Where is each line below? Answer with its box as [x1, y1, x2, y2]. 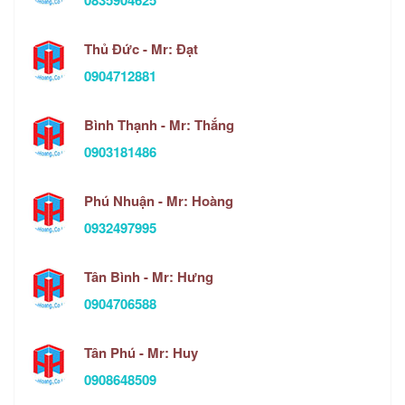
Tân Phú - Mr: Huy [84, 343, 198, 363]
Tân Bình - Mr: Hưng [84, 267, 213, 287]
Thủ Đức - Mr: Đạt [84, 39, 198, 60]
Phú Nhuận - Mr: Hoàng [84, 191, 233, 212]
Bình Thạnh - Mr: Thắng [84, 115, 234, 136]
